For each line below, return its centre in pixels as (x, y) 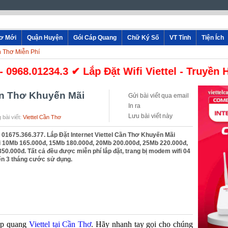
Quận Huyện (45, 38)
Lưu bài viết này (150, 116)
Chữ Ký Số (143, 38)
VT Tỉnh (180, 38)
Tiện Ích (213, 38)
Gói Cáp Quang (95, 38)
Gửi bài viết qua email (159, 96)
